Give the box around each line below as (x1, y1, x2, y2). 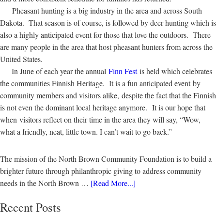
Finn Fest (108, 66, 137, 76)
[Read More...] (91, 178, 136, 188)
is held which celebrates (137, 66, 212, 76)
